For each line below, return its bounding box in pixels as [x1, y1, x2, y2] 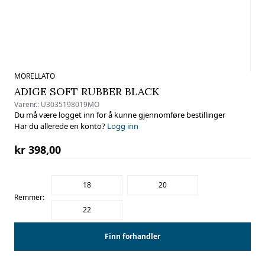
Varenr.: [14, 99, 41, 109]
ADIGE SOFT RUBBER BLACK [14, 85, 159, 98]
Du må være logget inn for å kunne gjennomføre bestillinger [14, 109, 225, 120]
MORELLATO [14, 71, 55, 81]
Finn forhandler [105, 231, 160, 241]
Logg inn [107, 121, 138, 131]
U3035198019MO [41, 99, 99, 109]
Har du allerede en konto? [14, 121, 107, 131]
